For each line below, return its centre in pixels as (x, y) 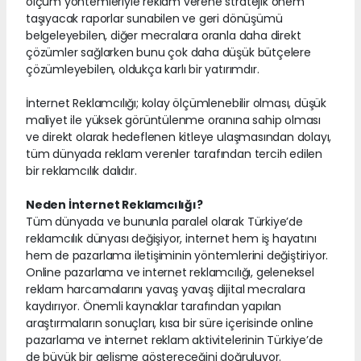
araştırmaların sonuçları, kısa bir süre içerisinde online (170, 323)
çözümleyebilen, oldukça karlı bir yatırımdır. (143, 69)
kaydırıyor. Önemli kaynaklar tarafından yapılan (154, 306)
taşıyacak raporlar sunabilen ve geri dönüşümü (154, 18)
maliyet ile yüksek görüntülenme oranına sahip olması (174, 120)
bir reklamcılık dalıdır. (81, 170)
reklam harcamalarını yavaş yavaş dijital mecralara (166, 289)
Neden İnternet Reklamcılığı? (114, 204)
